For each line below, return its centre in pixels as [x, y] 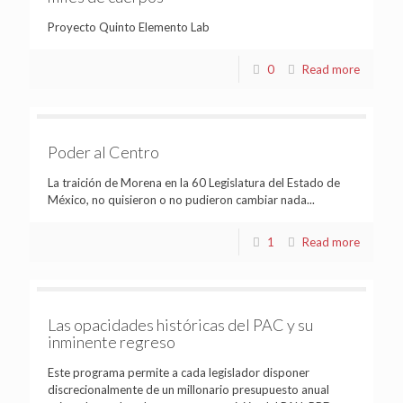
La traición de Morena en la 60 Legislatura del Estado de [194, 182]
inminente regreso [112, 341]
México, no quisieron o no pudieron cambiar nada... [181, 199]
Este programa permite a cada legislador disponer [179, 372]
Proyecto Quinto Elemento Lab [129, 27]
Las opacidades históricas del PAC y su [180, 324]
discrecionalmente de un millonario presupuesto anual [188, 389]
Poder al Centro [103, 152]
